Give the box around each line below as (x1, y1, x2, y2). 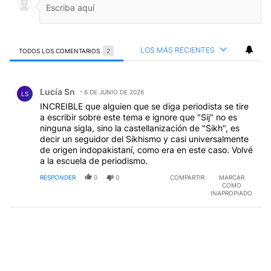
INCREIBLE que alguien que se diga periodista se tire (40, 100, 249, 111)
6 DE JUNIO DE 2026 (84, 88, 144, 96)
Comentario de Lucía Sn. (10, 76, 122, 88)
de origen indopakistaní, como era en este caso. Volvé (40, 144, 253, 155)
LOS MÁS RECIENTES (140, 45, 215, 54)
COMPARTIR (170, 173, 204, 181)
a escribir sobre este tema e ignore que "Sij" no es (40, 111, 237, 122)
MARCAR (218, 173, 244, 181)
